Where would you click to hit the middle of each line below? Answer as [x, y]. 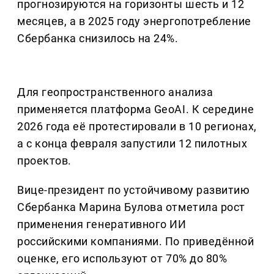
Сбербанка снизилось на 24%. [98, 39]
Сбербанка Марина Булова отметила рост [131, 207]
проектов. [44, 161]
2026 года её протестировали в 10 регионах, [137, 127]
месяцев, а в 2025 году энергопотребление [134, 21]
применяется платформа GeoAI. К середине [136, 109]
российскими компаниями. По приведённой [136, 242]
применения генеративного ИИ [102, 224]
